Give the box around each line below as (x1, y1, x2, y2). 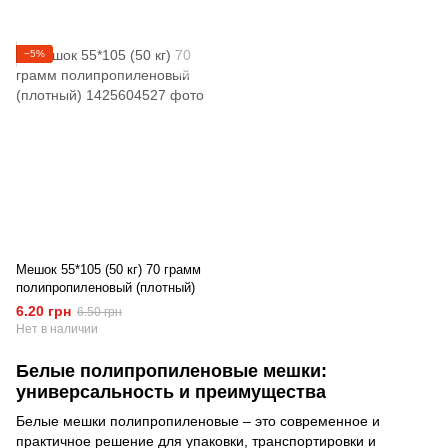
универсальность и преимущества (16, 382, 326, 402)
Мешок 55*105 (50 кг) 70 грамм (16, 262, 201, 277)
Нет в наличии (16, 322, 98, 336)
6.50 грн (77, 305, 122, 319)
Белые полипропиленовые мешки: (16, 361, 327, 381)
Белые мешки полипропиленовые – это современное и (16, 413, 380, 430)
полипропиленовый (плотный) (16, 280, 195, 295)
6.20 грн (16, 303, 71, 319)
